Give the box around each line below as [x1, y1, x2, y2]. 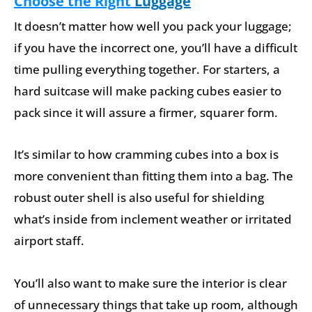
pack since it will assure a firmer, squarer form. [14, 104, 278, 120]
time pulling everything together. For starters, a [14, 61, 280, 77]
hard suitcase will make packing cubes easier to [14, 82, 281, 99]
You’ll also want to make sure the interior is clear [14, 275, 287, 292]
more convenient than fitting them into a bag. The [14, 168, 293, 185]
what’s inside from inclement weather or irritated [14, 211, 292, 228]
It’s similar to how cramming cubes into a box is [14, 146, 279, 163]
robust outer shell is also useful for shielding [14, 189, 264, 206]
